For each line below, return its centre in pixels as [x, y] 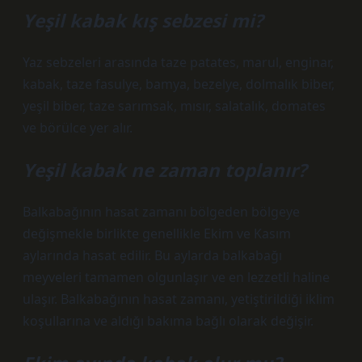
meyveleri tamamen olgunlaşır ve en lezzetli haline [176, 277]
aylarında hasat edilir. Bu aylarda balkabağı [152, 255]
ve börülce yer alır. [78, 128]
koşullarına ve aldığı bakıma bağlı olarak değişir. [168, 321]
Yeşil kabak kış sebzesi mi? [143, 21]
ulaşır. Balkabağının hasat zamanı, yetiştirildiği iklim [179, 299]
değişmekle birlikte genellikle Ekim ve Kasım [157, 234]
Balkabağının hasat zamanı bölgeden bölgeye [161, 212]
